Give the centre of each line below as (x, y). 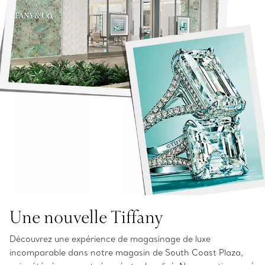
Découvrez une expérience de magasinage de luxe (110, 239)
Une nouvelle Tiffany (86, 216)
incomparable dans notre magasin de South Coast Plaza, (126, 253)
